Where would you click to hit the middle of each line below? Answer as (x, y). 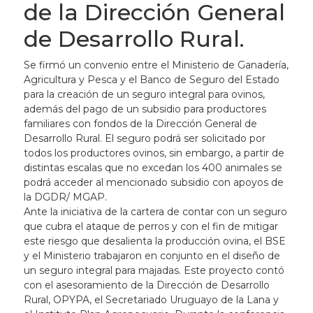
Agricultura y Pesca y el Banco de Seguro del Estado (151, 80)
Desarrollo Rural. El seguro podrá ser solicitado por (144, 139)
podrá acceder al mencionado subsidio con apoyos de (153, 183)
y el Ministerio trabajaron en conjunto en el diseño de (152, 256)
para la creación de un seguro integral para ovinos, (144, 95)
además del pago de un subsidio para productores (145, 109)
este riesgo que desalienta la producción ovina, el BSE (154, 241)
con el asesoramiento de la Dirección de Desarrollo (146, 285)
